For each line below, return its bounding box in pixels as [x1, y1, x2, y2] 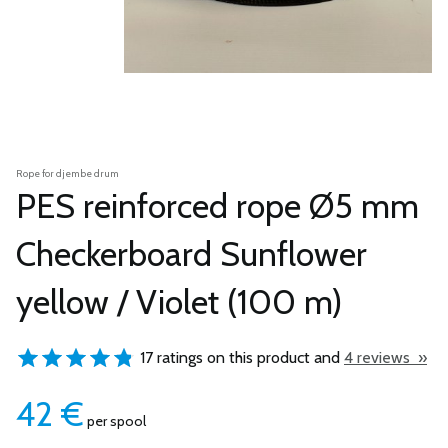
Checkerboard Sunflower [16, 233, 367, 275]
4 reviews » [344, 348, 427, 367]
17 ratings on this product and [136, 348, 344, 367]
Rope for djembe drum [16, 167, 119, 180]
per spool [84, 412, 146, 430]
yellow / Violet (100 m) [16, 281, 343, 323]
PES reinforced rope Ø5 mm [16, 185, 419, 227]
